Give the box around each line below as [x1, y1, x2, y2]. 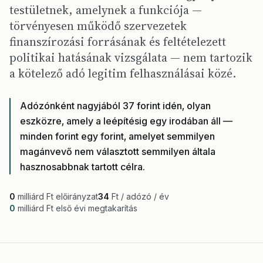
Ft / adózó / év [109, 191, 169, 201]
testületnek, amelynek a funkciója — [9, 2, 202, 18]
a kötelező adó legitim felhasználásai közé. [9, 65, 236, 82]
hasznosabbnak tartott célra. [20, 161, 145, 173]
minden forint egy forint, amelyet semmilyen [20, 130, 215, 142]
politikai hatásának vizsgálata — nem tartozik [9, 49, 252, 66]
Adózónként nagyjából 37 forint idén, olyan [20, 100, 211, 112]
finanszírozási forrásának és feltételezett [9, 33, 226, 50]
